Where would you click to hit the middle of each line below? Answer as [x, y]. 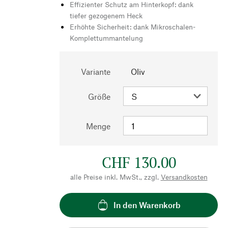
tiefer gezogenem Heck [106, 15]
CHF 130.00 [139, 162]
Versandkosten [184, 177]
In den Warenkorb [147, 205]
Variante [96, 71]
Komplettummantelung [106, 38]
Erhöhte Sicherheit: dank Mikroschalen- [133, 26]
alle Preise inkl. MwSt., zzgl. [114, 177]
